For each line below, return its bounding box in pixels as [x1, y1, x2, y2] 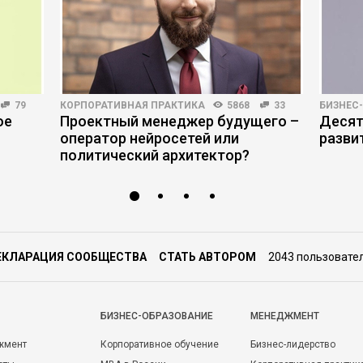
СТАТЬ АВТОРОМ [159, 250, 256, 263]
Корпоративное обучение [100, 339, 219, 350]
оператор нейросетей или [60, 130, 239, 147]
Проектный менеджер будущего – [60, 113, 299, 130]
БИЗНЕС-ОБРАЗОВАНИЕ [100, 310, 213, 322]
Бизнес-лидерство [250, 339, 335, 350]
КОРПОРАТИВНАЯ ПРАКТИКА [60, 100, 205, 111]
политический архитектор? [60, 147, 250, 164]
